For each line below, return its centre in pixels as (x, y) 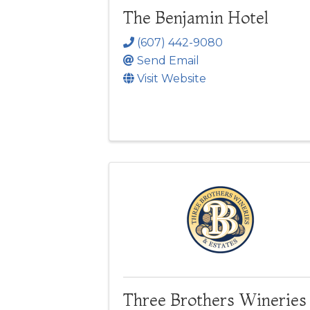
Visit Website (172, 78)
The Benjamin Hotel (196, 17)
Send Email (168, 60)
